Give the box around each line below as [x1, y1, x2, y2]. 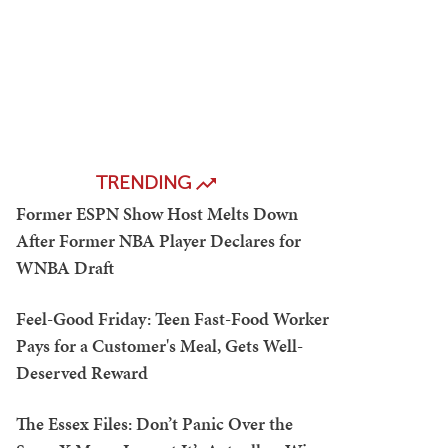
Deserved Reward [16, 360, 148, 385]
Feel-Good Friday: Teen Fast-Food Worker [16, 306, 329, 331]
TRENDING [96, 171, 196, 194]
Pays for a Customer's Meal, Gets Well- [16, 333, 303, 358]
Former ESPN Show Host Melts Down [16, 201, 298, 226]
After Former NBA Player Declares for [16, 228, 301, 253]
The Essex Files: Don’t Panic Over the [16, 411, 293, 436]
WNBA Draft [16, 255, 114, 280]
